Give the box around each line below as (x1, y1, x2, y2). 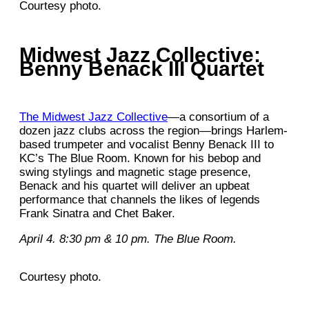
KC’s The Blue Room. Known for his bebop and (19, 151, 261, 165)
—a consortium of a (168, 110, 269, 123)
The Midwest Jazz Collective (19, 110, 168, 123)
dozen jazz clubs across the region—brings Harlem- (19, 123, 288, 137)
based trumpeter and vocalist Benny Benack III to (19, 137, 274, 151)
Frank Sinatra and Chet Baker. (19, 206, 175, 220)
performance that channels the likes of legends (19, 192, 260, 206)
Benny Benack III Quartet (19, 57, 264, 80)
